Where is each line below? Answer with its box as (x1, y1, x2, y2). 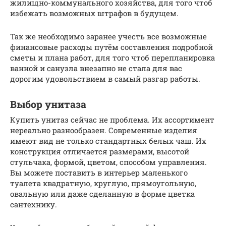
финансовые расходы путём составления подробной (10, 41, 213, 52)
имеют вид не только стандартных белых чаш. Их (10, 135, 206, 146)
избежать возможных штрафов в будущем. (10, 8, 179, 18)
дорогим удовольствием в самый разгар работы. (10, 73, 200, 84)
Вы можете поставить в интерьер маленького (10, 167, 188, 178)
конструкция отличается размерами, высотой (10, 146, 189, 156)
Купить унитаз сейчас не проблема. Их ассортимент (10, 114, 214, 125)
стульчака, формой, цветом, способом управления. (10, 156, 207, 167)
